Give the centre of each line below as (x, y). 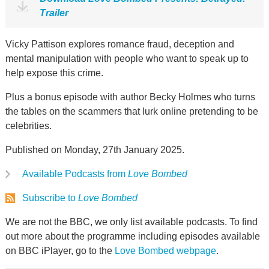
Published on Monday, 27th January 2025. (95, 150)
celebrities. (28, 126)
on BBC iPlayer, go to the (60, 251)
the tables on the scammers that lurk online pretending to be (131, 111)
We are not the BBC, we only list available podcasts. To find (131, 222)
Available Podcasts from (75, 174)
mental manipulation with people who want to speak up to (127, 59)
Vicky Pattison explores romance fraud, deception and (119, 44)
